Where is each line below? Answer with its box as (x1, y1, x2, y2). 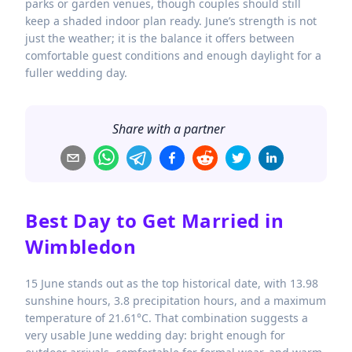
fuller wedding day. (25, 65, 127, 81)
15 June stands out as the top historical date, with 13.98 (25, 276, 318, 291)
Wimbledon (25, 233, 137, 260)
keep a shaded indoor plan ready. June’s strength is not (25, 13, 317, 29)
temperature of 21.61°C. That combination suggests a (25, 310, 308, 325)
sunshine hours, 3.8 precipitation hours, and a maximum (25, 293, 326, 308)
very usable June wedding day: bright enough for (25, 328, 285, 343)
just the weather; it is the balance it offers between (25, 31, 295, 46)
